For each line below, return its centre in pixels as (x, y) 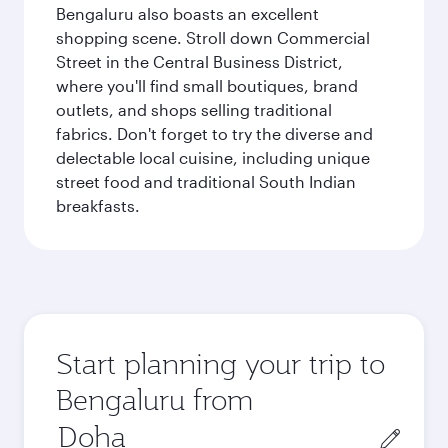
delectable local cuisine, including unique (213, 157)
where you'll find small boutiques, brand (207, 85)
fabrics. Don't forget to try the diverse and (214, 133)
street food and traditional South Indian (206, 181)
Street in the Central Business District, (199, 61)
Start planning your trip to (220, 363)
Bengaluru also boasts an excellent (187, 13)
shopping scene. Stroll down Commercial (213, 37)
